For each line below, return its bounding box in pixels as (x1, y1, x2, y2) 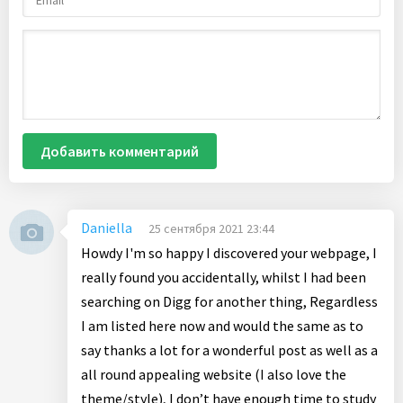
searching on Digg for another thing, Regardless (81, 292, 378, 310)
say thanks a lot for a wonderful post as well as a (81, 341, 378, 359)
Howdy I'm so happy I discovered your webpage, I (81, 244, 377, 262)
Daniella (81, 219, 132, 237)
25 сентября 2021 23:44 (148, 220, 274, 237)
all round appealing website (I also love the (81, 365, 346, 383)
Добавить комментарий (40, 142, 199, 160)
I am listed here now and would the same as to (81, 317, 363, 335)
